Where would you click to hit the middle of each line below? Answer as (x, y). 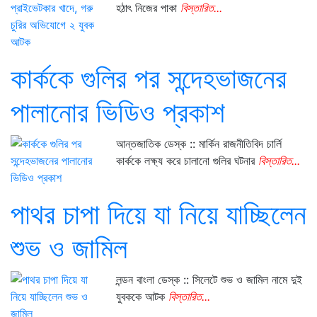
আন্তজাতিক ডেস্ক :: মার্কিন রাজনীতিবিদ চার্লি (199, 144)
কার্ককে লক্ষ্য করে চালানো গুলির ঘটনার (188, 161)
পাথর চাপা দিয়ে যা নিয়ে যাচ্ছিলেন (158, 214)
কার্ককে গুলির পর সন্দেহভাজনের (149, 78)
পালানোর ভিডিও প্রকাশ (118, 112)
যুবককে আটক (143, 296)
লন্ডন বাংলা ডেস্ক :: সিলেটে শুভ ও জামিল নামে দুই (209, 279)
